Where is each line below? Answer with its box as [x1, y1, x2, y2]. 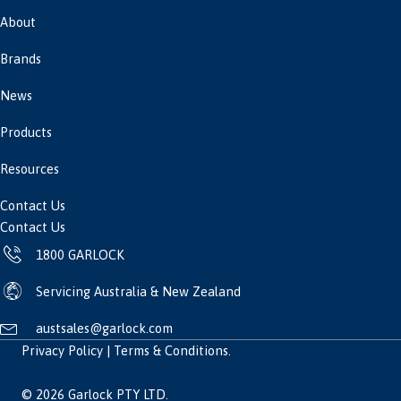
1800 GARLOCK [36, 246, 124, 262]
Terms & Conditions [114, 342, 228, 358]
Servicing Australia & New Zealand [36, 283, 241, 299]
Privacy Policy [21, 342, 103, 358]
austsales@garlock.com [36, 320, 173, 336]
